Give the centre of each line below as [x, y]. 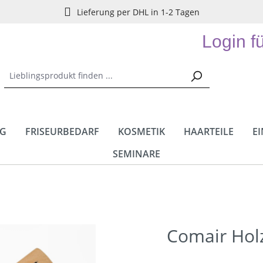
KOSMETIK [141, 131]
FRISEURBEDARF [62, 131]
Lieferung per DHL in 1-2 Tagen [138, 12]
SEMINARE [136, 154]
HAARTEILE [209, 131]
